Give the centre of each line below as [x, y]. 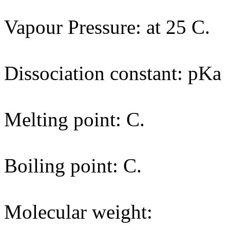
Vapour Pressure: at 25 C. [107, 27]
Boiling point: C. [73, 166]
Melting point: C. [74, 119]
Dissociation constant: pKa [113, 73]
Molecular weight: [78, 212]
